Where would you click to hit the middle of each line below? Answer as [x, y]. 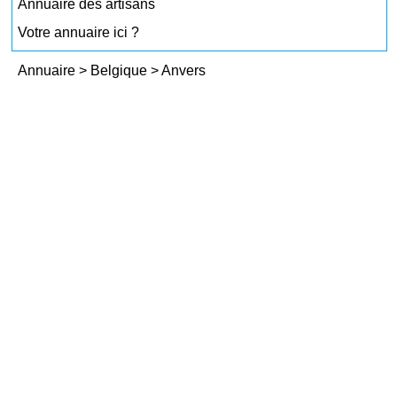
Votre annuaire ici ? [79, 32]
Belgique [121, 70]
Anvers [184, 70]
